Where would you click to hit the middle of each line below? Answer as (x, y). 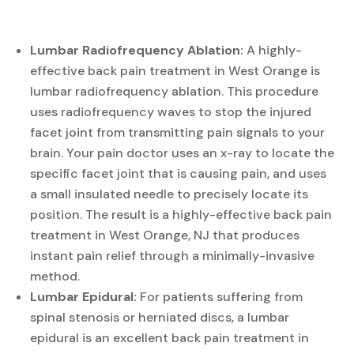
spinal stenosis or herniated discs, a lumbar (160, 317)
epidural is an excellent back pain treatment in (170, 337)
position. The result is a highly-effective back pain (181, 214)
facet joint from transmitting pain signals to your (178, 132)
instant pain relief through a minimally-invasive (173, 255)
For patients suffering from (220, 296)
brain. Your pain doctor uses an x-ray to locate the (183, 153)
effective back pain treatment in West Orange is (175, 70)
